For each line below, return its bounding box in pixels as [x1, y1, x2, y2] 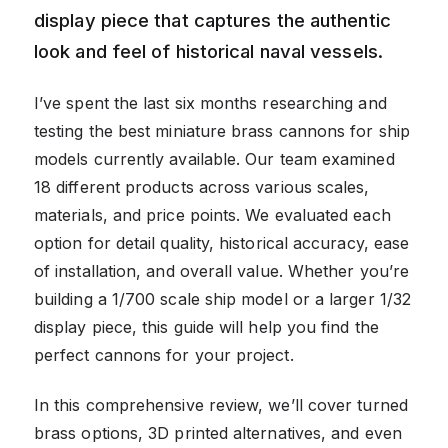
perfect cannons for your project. [34, 344, 294, 365]
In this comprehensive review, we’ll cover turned [34, 394, 408, 415]
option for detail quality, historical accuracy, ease [34, 232, 410, 253]
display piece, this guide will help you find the [34, 316, 379, 337]
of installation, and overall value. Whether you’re [34, 260, 409, 281]
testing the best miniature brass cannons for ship [34, 120, 410, 141]
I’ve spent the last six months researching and [34, 92, 387, 113]
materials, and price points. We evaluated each [34, 204, 391, 225]
